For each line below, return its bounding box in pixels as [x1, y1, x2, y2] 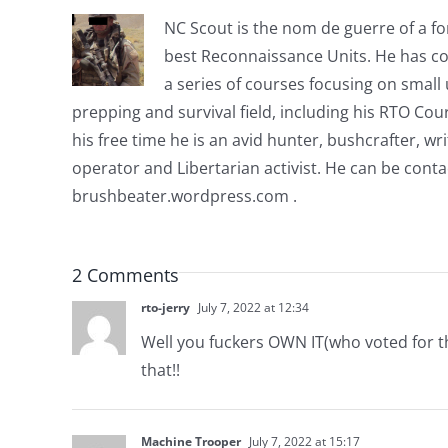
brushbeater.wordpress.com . [71, 184, 297, 207]
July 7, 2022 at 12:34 [194, 298, 309, 316]
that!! [140, 358, 180, 381]
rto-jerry [140, 298, 190, 316]
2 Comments [71, 262, 179, 287]
